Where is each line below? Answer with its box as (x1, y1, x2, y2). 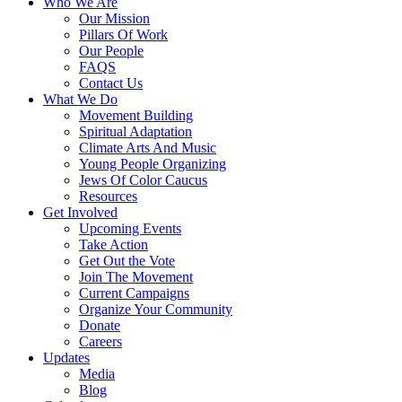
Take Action (79, 237, 148, 253)
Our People (79, 43, 144, 59)
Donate (79, 318, 120, 334)
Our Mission (79, 11, 150, 27)
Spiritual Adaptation (79, 124, 192, 140)
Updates (43, 350, 90, 366)
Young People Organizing (79, 156, 226, 172)
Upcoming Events (79, 221, 181, 237)
